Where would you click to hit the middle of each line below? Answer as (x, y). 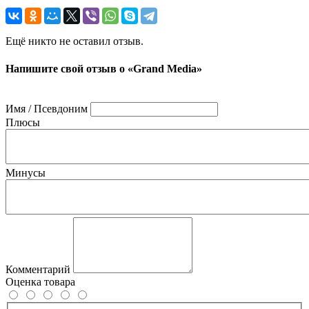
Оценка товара (40, 281)
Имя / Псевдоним (47, 108)
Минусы (26, 172)
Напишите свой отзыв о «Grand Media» (104, 68)
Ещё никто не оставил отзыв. (74, 41)
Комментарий (38, 269)
